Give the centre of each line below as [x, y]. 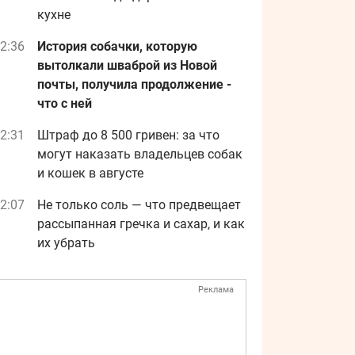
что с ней [65, 103]
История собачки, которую [117, 46]
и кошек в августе [90, 173]
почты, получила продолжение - [134, 84]
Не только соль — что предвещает [139, 205]
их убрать [66, 243]
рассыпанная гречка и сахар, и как [141, 224]
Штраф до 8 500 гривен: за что [128, 135]
